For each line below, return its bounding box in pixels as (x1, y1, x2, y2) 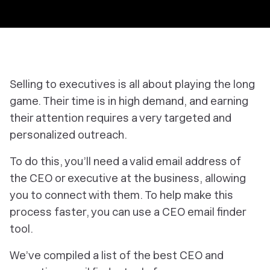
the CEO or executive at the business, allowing (10, 172, 246, 184)
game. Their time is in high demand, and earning (10, 95, 248, 107)
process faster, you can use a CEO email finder (10, 206, 246, 218)
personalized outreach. (10, 128, 127, 141)
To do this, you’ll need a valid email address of (10, 155, 241, 168)
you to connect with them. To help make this (10, 189, 233, 201)
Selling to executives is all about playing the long (10, 78, 255, 90)
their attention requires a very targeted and (10, 111, 231, 124)
